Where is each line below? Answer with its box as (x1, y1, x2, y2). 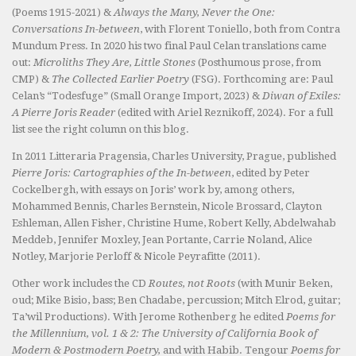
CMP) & (12, 73, 52, 86)
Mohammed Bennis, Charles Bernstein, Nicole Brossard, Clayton (12, 200, 322, 213)
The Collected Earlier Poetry (52, 73, 189, 86)
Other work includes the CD (12, 277, 149, 290)
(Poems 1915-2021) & (12, 6, 114, 19)
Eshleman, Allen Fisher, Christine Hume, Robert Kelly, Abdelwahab (12, 217, 336, 230)
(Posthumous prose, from (195, 56, 321, 69)
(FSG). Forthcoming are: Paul (189, 73, 333, 86)
